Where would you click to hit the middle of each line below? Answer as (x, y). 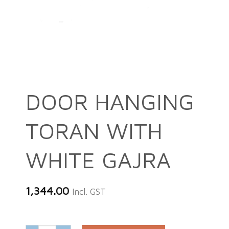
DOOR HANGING (110, 101)
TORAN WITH (94, 130)
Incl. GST (89, 191)
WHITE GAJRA (98, 159)
